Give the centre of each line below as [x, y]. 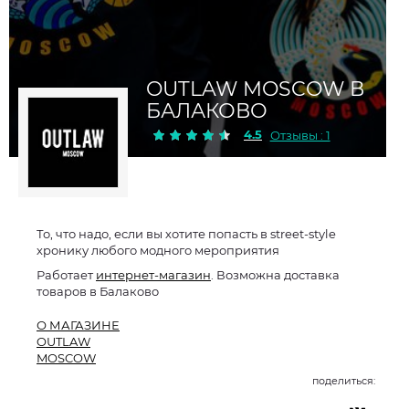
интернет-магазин [153, 275]
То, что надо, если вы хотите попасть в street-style [186, 234]
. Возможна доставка [275, 275]
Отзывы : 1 [300, 135]
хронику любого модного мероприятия [158, 250]
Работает [66, 275]
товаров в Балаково [98, 291]
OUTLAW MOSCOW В [255, 89]
